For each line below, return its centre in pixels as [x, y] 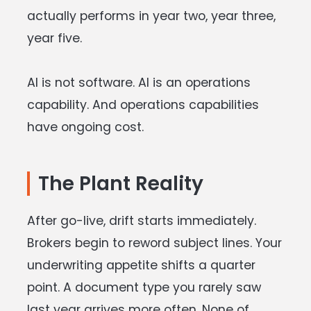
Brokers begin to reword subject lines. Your [154, 243]
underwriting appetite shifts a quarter [141, 265]
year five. [54, 38]
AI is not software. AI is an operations [139, 82]
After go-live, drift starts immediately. [142, 220]
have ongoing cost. [85, 127]
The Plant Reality [121, 183]
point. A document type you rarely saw [144, 287]
